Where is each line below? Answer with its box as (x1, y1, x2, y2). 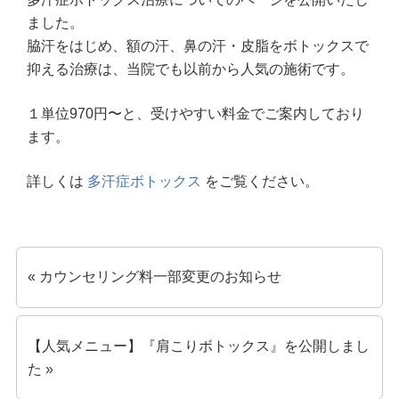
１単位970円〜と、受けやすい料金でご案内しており (27, 105, 365, 121)
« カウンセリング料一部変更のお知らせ (28, 269, 282, 285)
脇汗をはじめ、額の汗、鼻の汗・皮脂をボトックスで (27, 37, 370, 53)
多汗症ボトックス (87, 173, 202, 189)
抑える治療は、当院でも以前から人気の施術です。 (27, 61, 355, 77)
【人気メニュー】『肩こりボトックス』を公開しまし (28, 338, 370, 354)
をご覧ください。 (201, 173, 320, 189)
